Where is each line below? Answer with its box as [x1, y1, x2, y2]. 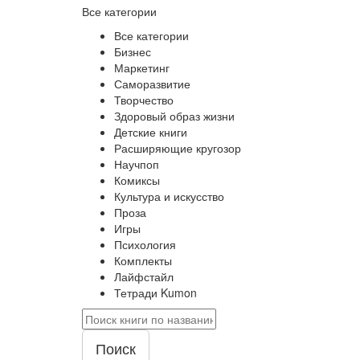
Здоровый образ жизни [114, 108, 235, 124]
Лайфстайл [114, 268, 174, 284]
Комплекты [114, 252, 172, 268]
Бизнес [114, 43, 151, 59]
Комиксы [114, 172, 160, 188]
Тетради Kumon [114, 284, 197, 301]
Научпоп [114, 156, 159, 172]
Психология [114, 236, 176, 252]
